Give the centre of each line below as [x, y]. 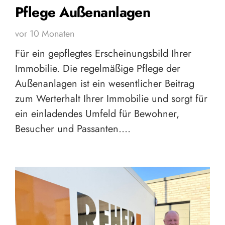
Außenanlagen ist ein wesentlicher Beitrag [105, 84]
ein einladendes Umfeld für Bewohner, [97, 114]
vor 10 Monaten [45, 34]
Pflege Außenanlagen [83, 13]
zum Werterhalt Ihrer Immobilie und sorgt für [111, 99]
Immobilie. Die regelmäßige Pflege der [98, 69]
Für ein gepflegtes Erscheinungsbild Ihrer [103, 54]
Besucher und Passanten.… [73, 129]
